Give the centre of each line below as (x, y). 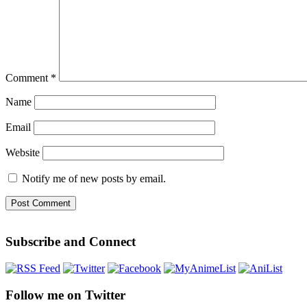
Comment (28, 78)
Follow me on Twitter (65, 295)
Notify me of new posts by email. (94, 179)
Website (23, 153)
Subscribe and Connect (71, 242)
